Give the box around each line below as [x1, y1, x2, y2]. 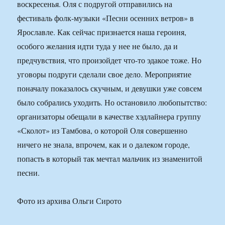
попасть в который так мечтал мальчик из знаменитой [17, 153, 203, 164]
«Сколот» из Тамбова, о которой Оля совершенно [17, 125, 188, 136]
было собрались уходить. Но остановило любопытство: [17, 97, 207, 108]
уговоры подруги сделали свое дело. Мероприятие [17, 69, 192, 80]
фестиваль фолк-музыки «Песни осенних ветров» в [17, 13, 194, 24]
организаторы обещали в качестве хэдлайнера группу [17, 111, 201, 122]
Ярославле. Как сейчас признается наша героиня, [17, 27, 187, 38]
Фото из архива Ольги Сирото [17, 195, 122, 206]
